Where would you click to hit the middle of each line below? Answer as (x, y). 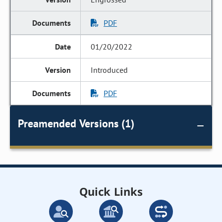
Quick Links (111, 191)
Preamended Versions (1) (76, 123)
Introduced (110, 70)
